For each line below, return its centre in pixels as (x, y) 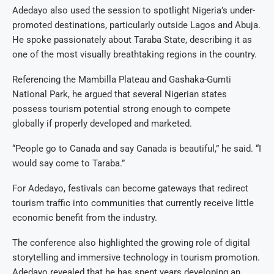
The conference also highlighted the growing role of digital (131, 243)
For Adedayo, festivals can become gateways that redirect (130, 189)
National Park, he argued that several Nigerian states (120, 94)
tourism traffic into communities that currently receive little (133, 203)
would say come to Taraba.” (68, 164)
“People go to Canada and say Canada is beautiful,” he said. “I (137, 149)
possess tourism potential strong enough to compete (121, 109)
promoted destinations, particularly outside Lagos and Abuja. (136, 25)
